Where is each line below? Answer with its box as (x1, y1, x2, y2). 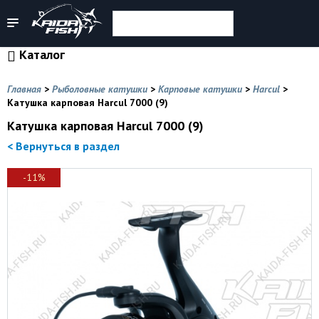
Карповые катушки (158, 83, 242, 95)
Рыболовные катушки (52, 83, 147, 95)
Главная (7, 83, 41, 95)
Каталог (19, 46, 65, 63)
